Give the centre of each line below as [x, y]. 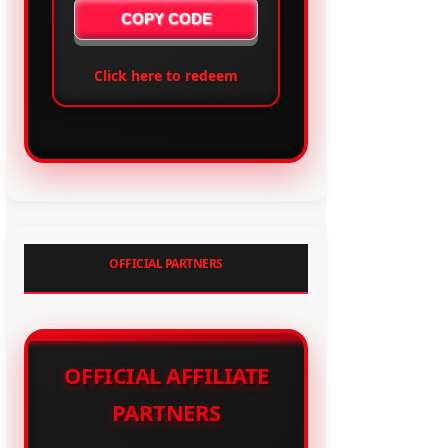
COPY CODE [166, 19]
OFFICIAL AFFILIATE [166, 375]
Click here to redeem [166, 76]
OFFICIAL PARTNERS [166, 264]
